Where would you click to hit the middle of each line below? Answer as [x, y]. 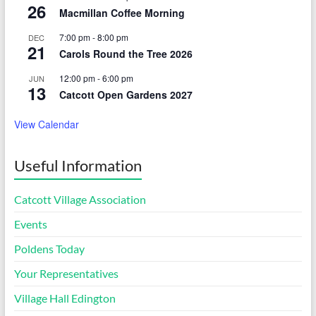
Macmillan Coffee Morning [122, 12]
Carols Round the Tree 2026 [126, 53]
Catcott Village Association [80, 199]
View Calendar [46, 124]
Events [30, 224]
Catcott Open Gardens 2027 [126, 94]
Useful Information [78, 165]
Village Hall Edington [65, 298]
